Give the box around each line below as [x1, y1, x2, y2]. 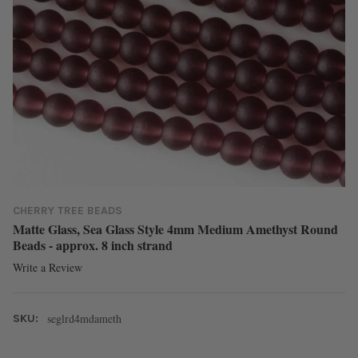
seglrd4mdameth [46, 311, 121, 327]
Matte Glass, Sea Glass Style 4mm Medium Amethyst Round [13, 219, 338, 238]
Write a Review [13, 260, 82, 276]
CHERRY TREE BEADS [13, 203, 122, 217]
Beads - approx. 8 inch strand [13, 235, 173, 254]
